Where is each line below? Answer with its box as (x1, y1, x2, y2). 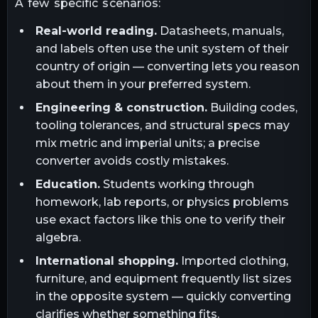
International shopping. (35, 253, 178, 268)
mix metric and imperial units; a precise (35, 136, 260, 150)
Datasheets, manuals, (156, 23, 284, 38)
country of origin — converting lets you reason (35, 59, 300, 73)
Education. (35, 177, 100, 191)
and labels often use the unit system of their (35, 41, 289, 55)
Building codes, (207, 100, 297, 114)
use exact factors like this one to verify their (35, 212, 285, 226)
